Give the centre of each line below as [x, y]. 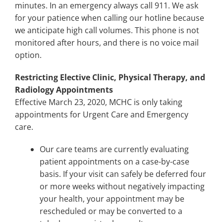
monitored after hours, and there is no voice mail [107, 43]
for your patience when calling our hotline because [110, 18]
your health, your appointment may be [112, 199]
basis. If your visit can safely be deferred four [123, 174]
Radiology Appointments [64, 90]
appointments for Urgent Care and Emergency [102, 115]
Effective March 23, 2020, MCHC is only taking [99, 102]
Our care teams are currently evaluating [114, 149]
